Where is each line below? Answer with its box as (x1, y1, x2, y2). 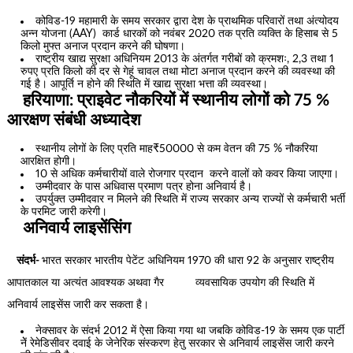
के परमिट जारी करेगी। (20, 206, 108, 217)
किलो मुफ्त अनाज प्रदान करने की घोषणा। (20, 40, 186, 52)
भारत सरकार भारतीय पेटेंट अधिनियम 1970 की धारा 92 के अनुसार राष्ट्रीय (41, 255, 334, 267)
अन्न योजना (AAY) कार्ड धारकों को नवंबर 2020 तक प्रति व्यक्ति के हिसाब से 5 (20, 28, 339, 39)
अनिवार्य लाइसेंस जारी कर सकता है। (6, 299, 149, 311)
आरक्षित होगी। (20, 155, 77, 167)
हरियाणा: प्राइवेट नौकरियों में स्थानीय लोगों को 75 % (22, 91, 329, 109)
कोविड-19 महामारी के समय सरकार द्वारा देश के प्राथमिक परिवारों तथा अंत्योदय (35, 15, 340, 27)
